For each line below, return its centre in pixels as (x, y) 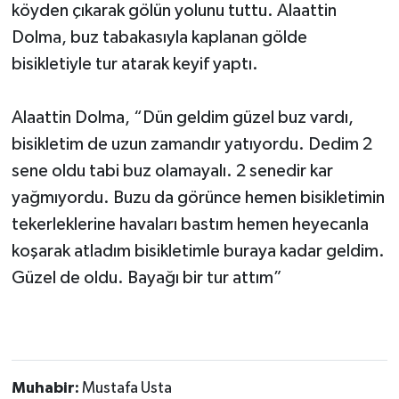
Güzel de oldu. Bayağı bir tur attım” (147, 277)
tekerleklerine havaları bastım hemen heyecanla (190, 224)
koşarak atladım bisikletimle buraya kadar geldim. (198, 251)
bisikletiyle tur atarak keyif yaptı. (134, 64)
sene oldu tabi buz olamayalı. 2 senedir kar (172, 171)
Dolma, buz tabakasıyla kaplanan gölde (159, 37)
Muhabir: (46, 388)
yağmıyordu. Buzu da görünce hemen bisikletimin (198, 197)
